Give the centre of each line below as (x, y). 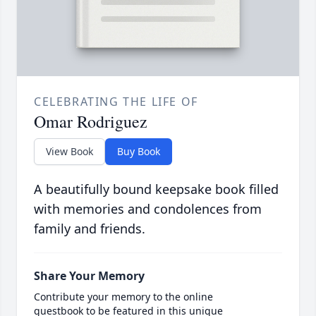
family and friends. (90, 229)
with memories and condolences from (148, 209)
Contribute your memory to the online (123, 297)
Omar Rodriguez (91, 122)
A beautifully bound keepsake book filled (156, 189)
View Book (69, 152)
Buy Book (139, 152)
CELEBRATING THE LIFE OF (116, 102)
